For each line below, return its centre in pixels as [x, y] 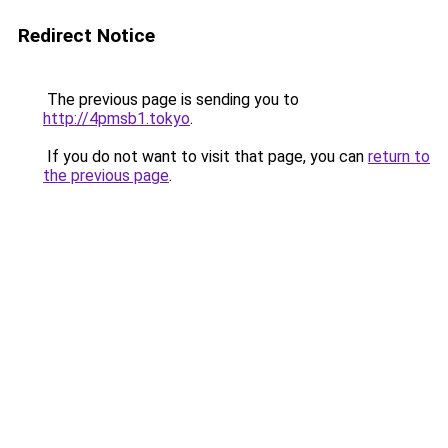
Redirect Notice [86, 35]
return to [399, 156]
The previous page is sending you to [171, 99]
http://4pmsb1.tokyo [116, 118]
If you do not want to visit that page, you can [205, 156]
